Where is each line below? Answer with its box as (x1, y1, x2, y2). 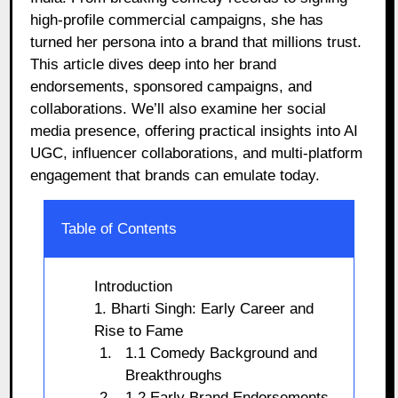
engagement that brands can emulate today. (30, 166, 321, 184)
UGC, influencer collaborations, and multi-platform (30, 144, 363, 162)
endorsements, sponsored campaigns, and (30, 77, 313, 95)
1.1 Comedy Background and (125, 344, 318, 362)
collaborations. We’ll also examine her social (30, 99, 327, 117)
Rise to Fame (93, 322, 183, 339)
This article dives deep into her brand (30, 55, 277, 73)
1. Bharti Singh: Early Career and (93, 299, 314, 317)
